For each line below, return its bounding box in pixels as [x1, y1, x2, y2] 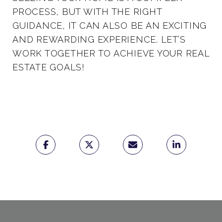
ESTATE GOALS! [12, 61, 85, 72]
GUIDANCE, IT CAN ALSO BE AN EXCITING [12, 20, 207, 31]
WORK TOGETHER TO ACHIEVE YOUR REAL [12, 48, 210, 58]
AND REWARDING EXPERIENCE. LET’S [12, 34, 186, 45]
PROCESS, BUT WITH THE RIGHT [12, 6, 162, 17]
